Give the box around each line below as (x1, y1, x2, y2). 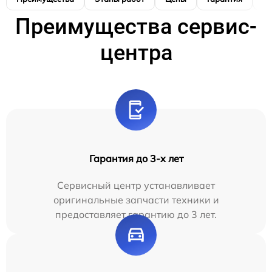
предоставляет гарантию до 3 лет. (55, 208, 217, 220)
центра (100, 39, 172, 66)
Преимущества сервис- (15, 13, 257, 39)
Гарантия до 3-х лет (89, 152, 183, 165)
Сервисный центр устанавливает (57, 178, 215, 191)
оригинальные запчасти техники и (53, 193, 219, 206)
